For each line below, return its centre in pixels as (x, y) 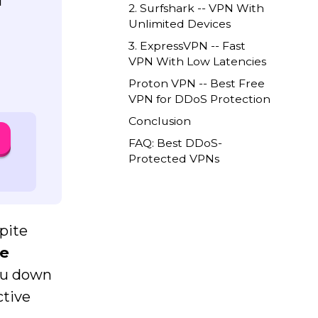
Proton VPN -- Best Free (197, 84)
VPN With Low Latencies (198, 62)
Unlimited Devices (180, 24)
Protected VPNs (174, 159)
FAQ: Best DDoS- (176, 143)
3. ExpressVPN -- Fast (187, 46)
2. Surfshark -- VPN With (197, 9)
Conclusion (160, 121)
